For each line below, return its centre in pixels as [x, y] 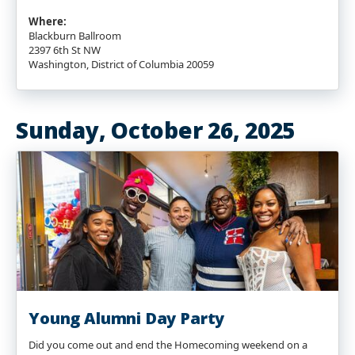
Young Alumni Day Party [127, 318]
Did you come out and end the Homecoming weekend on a [168, 345]
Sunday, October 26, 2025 [156, 130]
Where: [48, 21]
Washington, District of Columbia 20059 [121, 64]
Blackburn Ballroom [75, 36]
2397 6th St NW [65, 50]
